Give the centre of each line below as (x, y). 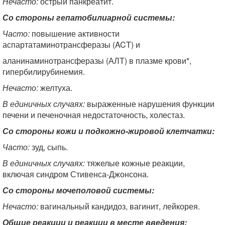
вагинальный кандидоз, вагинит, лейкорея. (119, 206)
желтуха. (55, 88)
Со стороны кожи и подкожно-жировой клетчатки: (108, 131)
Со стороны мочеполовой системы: (78, 190)
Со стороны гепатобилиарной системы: (89, 17)
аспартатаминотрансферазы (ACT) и (71, 44)
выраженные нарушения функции (150, 104)
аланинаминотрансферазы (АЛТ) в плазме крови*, (97, 61)
